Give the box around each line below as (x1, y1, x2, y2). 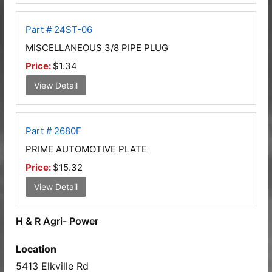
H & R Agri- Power (16, 214, 98, 227)
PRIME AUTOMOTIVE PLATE (25, 143, 147, 155)
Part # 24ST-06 (25, 23, 92, 35)
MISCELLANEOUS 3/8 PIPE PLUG (25, 41, 168, 53)
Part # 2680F (25, 124, 81, 137)
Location (16, 242, 56, 255)
